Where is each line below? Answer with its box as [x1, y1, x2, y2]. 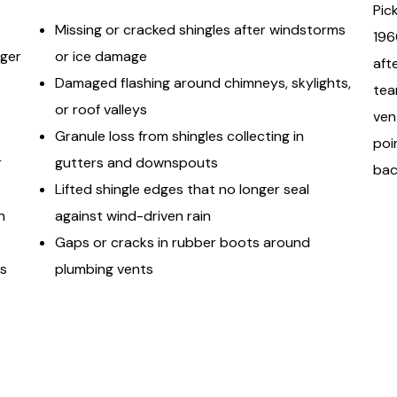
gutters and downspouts [55, 153, 219, 172]
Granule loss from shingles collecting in [55, 127, 305, 145]
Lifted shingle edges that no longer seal [55, 180, 310, 198]
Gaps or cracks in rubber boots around [55, 233, 311, 252]
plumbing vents [55, 260, 154, 278]
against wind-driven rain [55, 206, 212, 225]
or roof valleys [55, 100, 148, 119]
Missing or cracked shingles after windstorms [55, 20, 346, 39]
